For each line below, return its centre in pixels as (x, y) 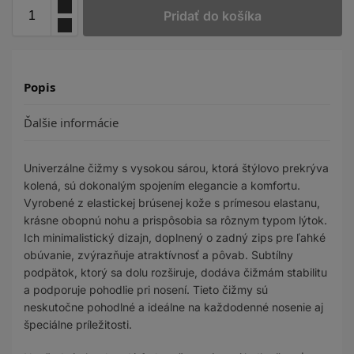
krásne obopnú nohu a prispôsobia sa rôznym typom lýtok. (175, 220)
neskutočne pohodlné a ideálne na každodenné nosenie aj (173, 307)
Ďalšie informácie (71, 122)
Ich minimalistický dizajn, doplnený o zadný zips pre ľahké (175, 238)
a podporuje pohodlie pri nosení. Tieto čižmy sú (146, 290)
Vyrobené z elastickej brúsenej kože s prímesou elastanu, (172, 203)
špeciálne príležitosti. (78, 325)
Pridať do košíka (213, 16)
